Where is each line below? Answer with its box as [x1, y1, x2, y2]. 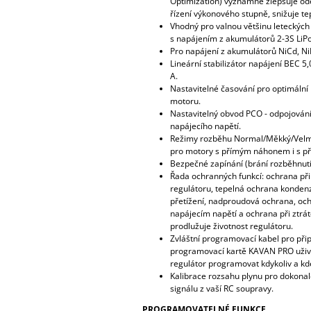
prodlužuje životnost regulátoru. [169, 219, 293, 232]
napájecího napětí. [169, 119, 241, 132]
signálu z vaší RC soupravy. [169, 282, 274, 294]
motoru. [169, 94, 201, 107]
